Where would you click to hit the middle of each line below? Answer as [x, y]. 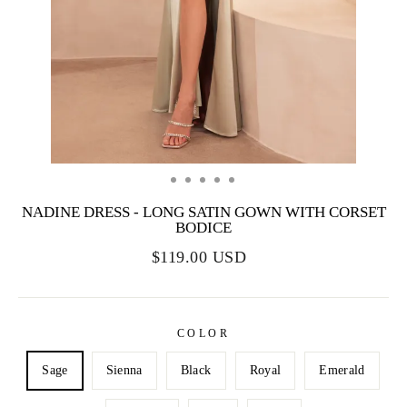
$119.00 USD [199, 257]
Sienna [124, 370]
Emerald [342, 370]
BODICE [203, 227]
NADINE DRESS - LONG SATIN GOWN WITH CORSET [203, 212]
